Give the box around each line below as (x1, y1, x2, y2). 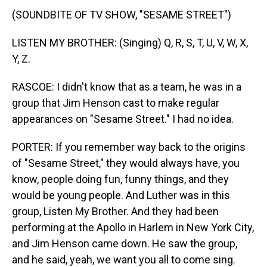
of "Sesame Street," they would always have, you (12, 157, 240, 169)
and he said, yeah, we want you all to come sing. (12, 253, 235, 266)
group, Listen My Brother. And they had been (12, 205, 219, 218)
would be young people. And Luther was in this (12, 189, 230, 201)
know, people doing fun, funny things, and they (12, 173, 229, 185)
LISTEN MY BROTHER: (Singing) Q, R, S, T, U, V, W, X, (12, 36, 248, 49)
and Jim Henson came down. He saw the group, (12, 237, 237, 250)
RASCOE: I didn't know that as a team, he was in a (12, 80, 241, 93)
